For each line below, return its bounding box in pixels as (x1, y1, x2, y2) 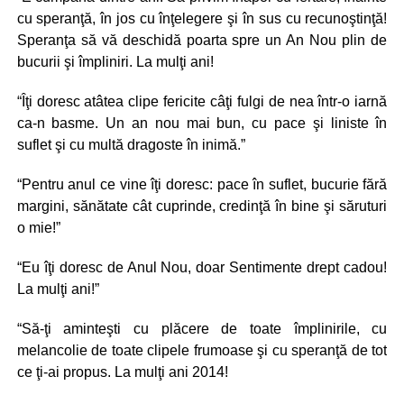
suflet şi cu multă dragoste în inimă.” (16, 137, 245, 152)
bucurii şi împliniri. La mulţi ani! (16, 54, 214, 69)
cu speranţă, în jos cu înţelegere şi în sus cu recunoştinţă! (16, 11, 388, 26)
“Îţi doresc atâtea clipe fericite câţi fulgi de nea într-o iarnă (16, 94, 388, 109)
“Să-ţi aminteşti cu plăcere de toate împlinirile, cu (16, 321, 388, 336)
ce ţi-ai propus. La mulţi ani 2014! (16, 364, 228, 380)
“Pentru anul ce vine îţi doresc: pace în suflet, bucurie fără (16, 177, 388, 192)
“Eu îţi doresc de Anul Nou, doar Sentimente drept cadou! (16, 260, 388, 275)
